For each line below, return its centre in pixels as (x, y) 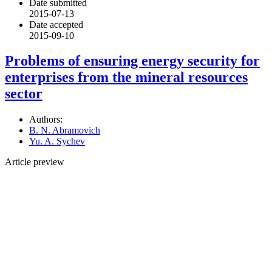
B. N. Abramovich (65, 131)
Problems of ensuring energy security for (132, 61)
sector (24, 94)
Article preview (35, 162)
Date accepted (56, 24)
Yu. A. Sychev (57, 141)
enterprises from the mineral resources (126, 77)
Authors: (46, 120)
